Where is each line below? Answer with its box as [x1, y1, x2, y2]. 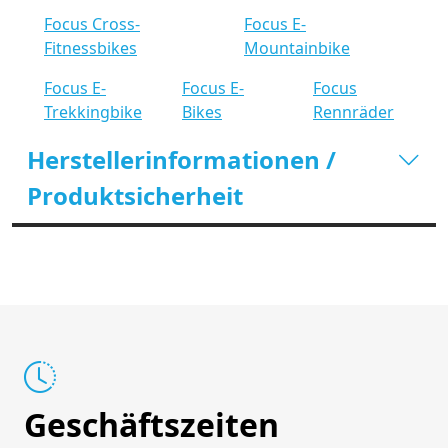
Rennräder [313, 100, 394, 123]
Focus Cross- [44, 12, 140, 35]
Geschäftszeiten [24, 402, 279, 446]
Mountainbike [244, 36, 350, 59]
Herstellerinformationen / [27, 142, 336, 176]
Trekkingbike [44, 100, 142, 123]
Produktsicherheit [27, 178, 243, 212]
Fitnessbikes [44, 36, 137, 59]
